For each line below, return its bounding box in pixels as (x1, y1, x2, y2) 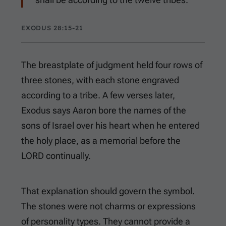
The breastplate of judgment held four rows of (21, 60, 202, 71)
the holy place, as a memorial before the (21, 135, 181, 146)
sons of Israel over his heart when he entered (21, 120, 200, 131)
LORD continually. (21, 150, 91, 161)
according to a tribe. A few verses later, (21, 90, 175, 101)
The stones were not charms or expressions (21, 201, 196, 212)
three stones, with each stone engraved (21, 75, 179, 86)
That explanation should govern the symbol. (21, 186, 195, 197)
